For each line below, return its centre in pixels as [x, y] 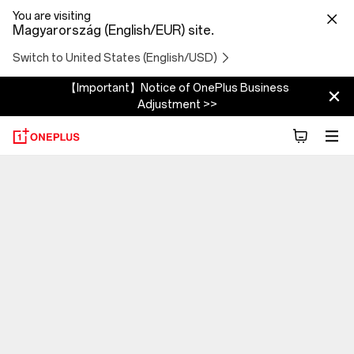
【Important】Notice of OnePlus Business [177, 88]
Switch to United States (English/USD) [115, 58]
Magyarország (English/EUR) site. [113, 30]
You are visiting [52, 16]
